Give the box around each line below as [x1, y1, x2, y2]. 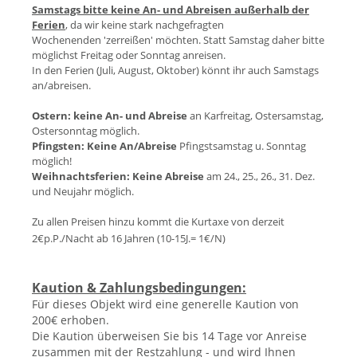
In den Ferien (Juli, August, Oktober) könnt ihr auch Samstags [32, 63, 319, 77]
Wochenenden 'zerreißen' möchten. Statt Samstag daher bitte [32, 33, 324, 47]
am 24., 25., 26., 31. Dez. [204, 169, 315, 183]
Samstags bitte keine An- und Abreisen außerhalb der [32, 2, 309, 17]
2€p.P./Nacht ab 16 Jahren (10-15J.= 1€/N [32, 231, 222, 245]
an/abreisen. [32, 78, 91, 92]
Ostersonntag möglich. [32, 124, 139, 138]
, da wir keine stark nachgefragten [65, 18, 224, 32]
